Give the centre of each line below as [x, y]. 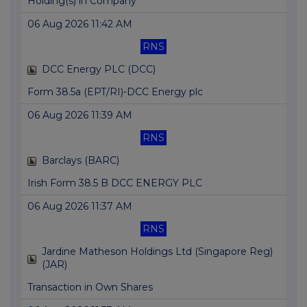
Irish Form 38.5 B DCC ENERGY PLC [115, 183]
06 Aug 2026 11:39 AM [80, 115]
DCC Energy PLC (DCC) [99, 70]
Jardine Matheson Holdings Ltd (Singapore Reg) [157, 252]
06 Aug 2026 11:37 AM [80, 207]
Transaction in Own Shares [90, 287]
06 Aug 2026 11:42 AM [80, 24]
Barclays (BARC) [81, 161]
